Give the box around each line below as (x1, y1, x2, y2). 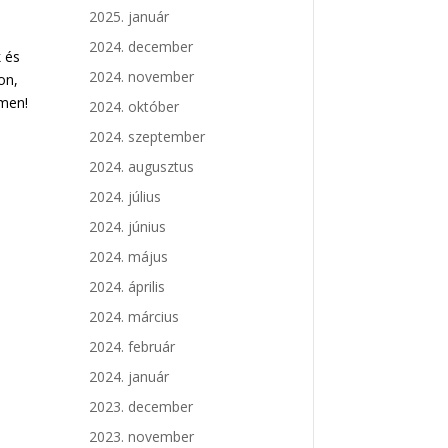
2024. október (89, 97, 180, 117)
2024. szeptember (89, 127, 206, 147)
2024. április (89, 277, 166, 297)
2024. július (89, 187, 162, 207)
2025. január (89, 7, 170, 27)
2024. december (89, 37, 194, 57)
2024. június (89, 217, 167, 237)
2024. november (89, 67, 195, 87)
